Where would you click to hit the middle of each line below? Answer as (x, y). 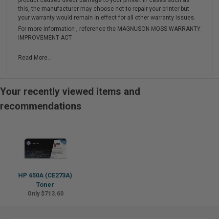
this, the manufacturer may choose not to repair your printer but (104, 9)
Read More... (35, 58)
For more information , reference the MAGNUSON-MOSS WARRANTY (109, 29)
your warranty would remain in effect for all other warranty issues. (107, 18)
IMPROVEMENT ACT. (45, 38)
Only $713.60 (45, 194)
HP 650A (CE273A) (45, 175)
